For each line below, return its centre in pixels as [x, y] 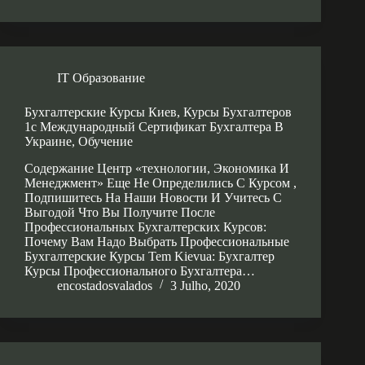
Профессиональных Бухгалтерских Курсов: [145, 226]
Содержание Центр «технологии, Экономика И [157, 168]
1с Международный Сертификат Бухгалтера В [154, 126]
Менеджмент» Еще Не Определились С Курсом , [161, 182]
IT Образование [101, 77]
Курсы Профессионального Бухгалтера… [140, 270]
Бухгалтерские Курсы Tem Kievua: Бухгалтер [150, 256]
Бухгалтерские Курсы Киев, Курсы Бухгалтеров [158, 112]
